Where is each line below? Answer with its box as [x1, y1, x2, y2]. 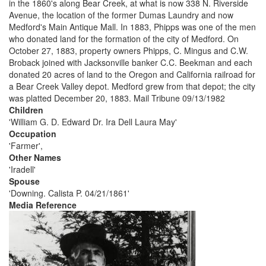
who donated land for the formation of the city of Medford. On [9, 33, 239, 45]
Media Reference [9, 199, 77, 211]
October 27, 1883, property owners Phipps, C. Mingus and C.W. [9, 45, 248, 56]
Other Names [9, 151, 61, 163]
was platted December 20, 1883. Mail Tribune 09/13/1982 [9, 92, 225, 104]
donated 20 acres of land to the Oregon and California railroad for [9, 68, 255, 80]
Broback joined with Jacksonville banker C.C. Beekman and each [9, 56, 252, 68]
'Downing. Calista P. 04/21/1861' [9, 187, 129, 199]
